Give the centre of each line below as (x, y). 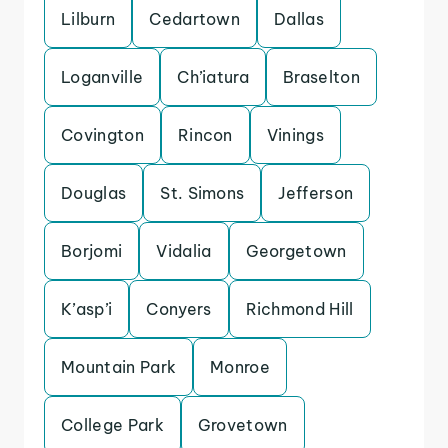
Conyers (179, 309)
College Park (112, 425)
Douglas (94, 193)
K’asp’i (87, 309)
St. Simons (202, 193)
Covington (102, 135)
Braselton (321, 77)
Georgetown (296, 251)
